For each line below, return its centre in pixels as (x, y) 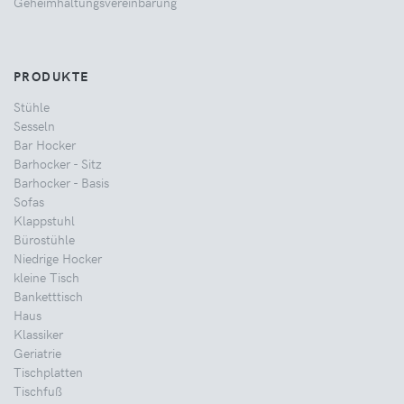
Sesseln (34, 125)
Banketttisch (48, 295)
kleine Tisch (46, 276)
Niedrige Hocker (58, 257)
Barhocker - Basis (61, 182)
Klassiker (38, 333)
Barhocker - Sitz (58, 163)
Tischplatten (48, 371)
